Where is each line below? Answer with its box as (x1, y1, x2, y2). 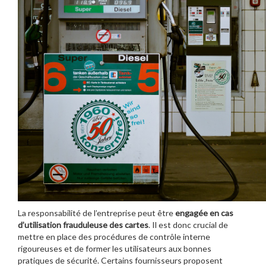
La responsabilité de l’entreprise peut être (18, 207, 175, 218)
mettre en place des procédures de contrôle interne (18, 231, 210, 242)
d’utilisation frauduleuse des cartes (18, 219, 148, 230)
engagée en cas (175, 207, 233, 218)
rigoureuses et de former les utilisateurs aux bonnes (18, 243, 211, 254)
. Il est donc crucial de (148, 219, 228, 230)
